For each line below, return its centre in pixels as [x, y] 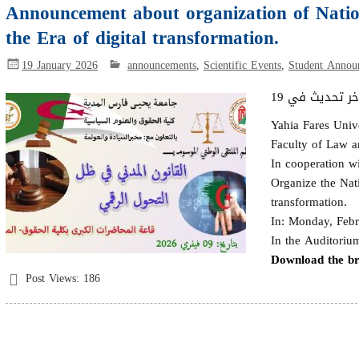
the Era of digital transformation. [143, 38]
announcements [161, 65]
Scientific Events [242, 65]
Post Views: [53, 278]
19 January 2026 [60, 65]
